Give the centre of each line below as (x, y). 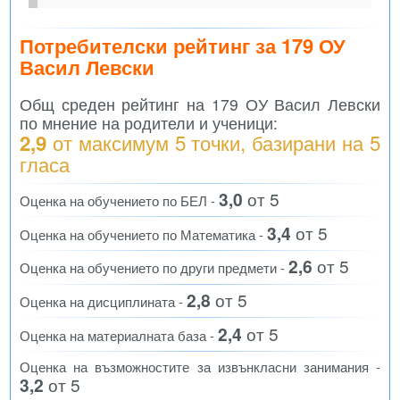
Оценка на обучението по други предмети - (154, 268)
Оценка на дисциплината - (103, 302)
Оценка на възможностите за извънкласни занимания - (200, 367)
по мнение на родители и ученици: (149, 123)
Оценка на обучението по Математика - (143, 234)
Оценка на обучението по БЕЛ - (119, 200)
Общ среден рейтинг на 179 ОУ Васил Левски (200, 104)
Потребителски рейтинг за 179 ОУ (183, 46)
